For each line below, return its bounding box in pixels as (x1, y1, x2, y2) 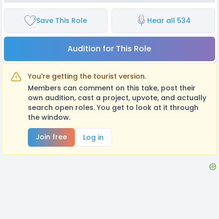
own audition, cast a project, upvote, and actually (28, 92, 206, 103)
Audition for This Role (67, 43, 152, 54)
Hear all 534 (147, 15, 191, 25)
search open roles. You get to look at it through (28, 102, 198, 112)
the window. (28, 112, 70, 122)
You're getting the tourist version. (28, 71, 146, 81)
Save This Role (36, 15, 87, 25)
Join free (36, 131, 67, 142)
